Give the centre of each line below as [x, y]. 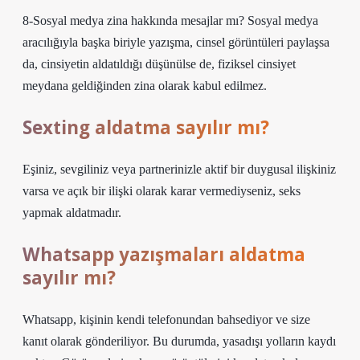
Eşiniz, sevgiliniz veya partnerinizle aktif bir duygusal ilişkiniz [179, 169]
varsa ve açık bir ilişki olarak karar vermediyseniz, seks [162, 191]
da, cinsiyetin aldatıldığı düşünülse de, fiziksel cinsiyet [159, 64]
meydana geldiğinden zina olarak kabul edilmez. [145, 86]
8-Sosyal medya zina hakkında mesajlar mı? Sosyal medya [170, 20]
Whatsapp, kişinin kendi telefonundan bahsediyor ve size [166, 319]
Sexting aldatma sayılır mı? [146, 127]
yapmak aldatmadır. [72, 213]
